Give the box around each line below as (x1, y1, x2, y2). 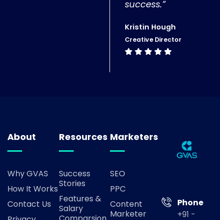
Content (110, 198, 142, 210)
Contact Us (7, 198, 51, 210)
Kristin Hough (125, 22, 176, 32)
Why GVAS (7, 167, 48, 179)
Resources (58, 130, 108, 143)
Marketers (110, 130, 158, 143)
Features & (58, 192, 101, 204)
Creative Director (125, 35, 182, 44)
